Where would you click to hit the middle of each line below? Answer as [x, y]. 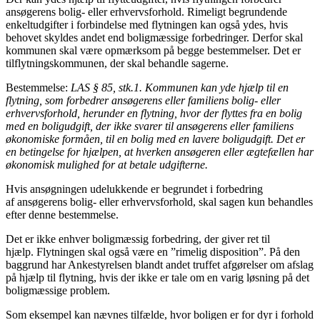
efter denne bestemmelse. [65, 215]
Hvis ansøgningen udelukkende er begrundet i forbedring [134, 189]
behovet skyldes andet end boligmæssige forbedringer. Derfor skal [154, 38]
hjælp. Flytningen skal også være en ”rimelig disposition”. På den [153, 252]
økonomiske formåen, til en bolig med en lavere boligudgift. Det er [155, 139]
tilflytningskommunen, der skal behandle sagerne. [119, 64]
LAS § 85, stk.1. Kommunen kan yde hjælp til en [180, 88]
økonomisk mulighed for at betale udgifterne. [107, 165]
